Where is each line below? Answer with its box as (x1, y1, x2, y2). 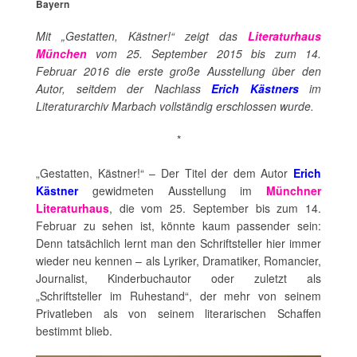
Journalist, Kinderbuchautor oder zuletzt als (36, 269, 321, 286)
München (36, 45, 96, 61)
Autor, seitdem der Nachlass (36, 80, 211, 96)
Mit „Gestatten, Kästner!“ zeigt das (36, 27, 248, 44)
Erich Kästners (211, 80, 299, 96)
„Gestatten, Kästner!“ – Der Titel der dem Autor (36, 164, 293, 181)
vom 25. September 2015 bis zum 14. (96, 45, 322, 61)
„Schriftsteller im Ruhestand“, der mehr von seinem (36, 287, 321, 304)
